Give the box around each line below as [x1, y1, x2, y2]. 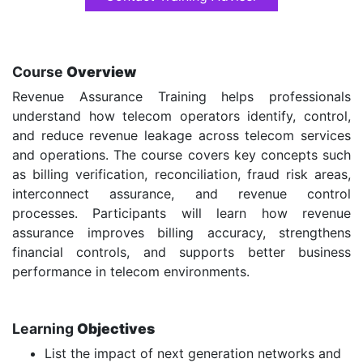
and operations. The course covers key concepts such [12, 147, 351, 163]
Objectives [77, 320, 155, 337]
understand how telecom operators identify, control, [12, 108, 351, 124]
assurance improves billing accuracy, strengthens [12, 224, 351, 241]
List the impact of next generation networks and [45, 345, 341, 361]
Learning [12, 320, 77, 337]
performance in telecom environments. [12, 263, 250, 280]
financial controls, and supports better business [12, 244, 351, 260]
